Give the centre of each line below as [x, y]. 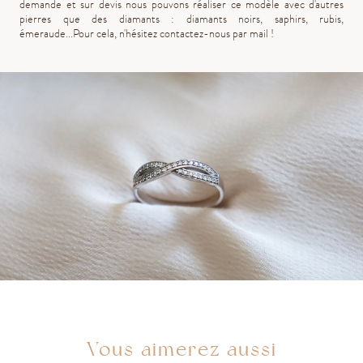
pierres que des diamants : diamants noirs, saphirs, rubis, [181, 19]
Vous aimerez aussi [181, 349]
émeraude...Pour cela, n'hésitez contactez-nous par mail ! [147, 33]
